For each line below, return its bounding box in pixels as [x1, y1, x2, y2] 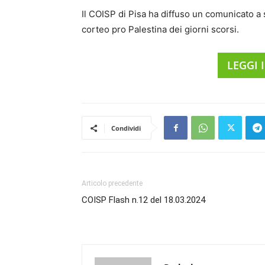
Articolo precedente [82, 179, 143, 188]
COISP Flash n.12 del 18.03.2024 [82, 195, 205, 205]
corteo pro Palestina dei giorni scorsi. [82, 24, 239, 35]
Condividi [111, 124, 141, 132]
